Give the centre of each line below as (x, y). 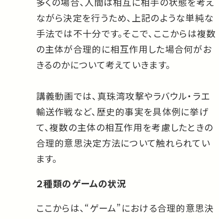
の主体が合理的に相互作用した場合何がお (124, 49)
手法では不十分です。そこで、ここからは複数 (126, 33)
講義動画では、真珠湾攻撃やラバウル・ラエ (123, 96)
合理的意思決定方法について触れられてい (123, 143)
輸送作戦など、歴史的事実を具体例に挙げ (122, 112)
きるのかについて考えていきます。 (103, 65)
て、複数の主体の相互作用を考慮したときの (125, 127)
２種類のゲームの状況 (81, 183)
